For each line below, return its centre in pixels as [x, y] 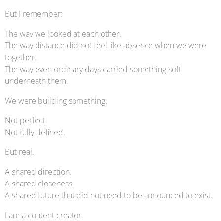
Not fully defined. [35, 132]
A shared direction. [38, 172]
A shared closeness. [39, 184]
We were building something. [56, 101]
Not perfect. [26, 120]
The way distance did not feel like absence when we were [106, 45]
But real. [19, 152]
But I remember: [34, 14]
